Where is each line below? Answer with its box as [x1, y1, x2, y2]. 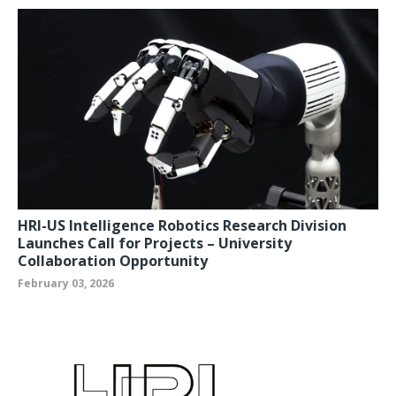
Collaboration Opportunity [18, 250, 208, 270]
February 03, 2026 [18, 275, 114, 291]
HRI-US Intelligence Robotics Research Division [18, 215, 346, 235]
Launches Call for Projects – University [18, 232, 292, 253]
